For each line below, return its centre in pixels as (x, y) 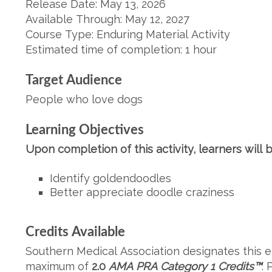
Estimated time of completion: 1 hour (121, 49)
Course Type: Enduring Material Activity (128, 34)
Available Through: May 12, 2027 (107, 19)
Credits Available (75, 232)
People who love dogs (84, 99)
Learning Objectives (85, 130)
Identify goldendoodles (110, 178)
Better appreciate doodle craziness (142, 192)
